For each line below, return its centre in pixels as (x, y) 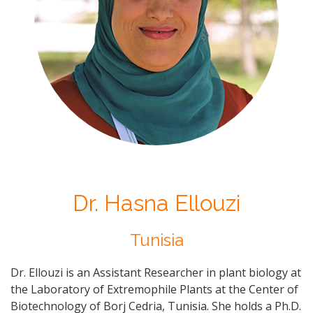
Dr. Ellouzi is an (52, 272)
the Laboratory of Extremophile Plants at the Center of (154, 289)
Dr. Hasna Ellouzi (156, 203)
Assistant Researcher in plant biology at (197, 272)
